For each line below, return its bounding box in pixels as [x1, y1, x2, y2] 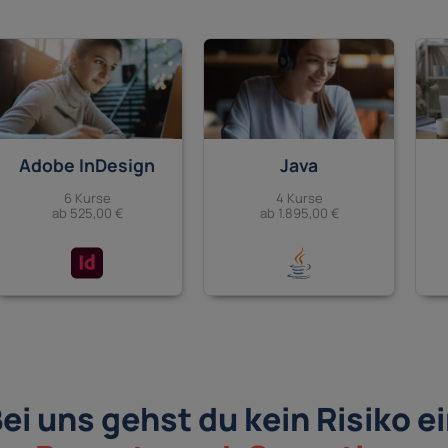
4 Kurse [275, 188, 323, 207]
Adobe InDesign [19, 153, 155, 178]
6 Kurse [63, 188, 111, 207]
